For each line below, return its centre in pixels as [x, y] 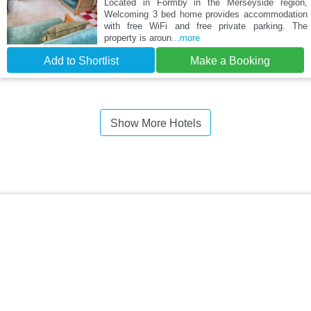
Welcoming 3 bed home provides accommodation [205, 15]
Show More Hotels [155, 124]
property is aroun [137, 38]
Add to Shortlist [81, 61]
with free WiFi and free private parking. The [205, 26]
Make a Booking [230, 61]
